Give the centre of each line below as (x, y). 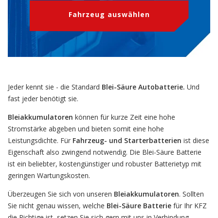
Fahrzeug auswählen (109, 14)
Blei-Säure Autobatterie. (143, 87)
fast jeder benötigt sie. (43, 99)
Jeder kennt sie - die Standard (54, 87)
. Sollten (191, 194)
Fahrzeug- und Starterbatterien (127, 141)
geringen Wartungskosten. (49, 176)
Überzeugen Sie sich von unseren (60, 194)
